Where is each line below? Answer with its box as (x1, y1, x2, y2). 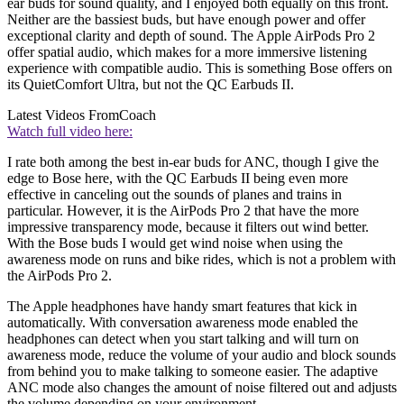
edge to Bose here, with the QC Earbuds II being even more (7, 170, 348, 186)
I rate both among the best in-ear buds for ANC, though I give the (7, 153, 379, 170)
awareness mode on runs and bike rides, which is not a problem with (7, 251, 396, 267)
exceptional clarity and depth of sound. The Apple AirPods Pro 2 (7, 27, 375, 43)
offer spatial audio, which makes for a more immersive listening (7, 43, 367, 60)
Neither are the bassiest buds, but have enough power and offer (7, 11, 365, 27)
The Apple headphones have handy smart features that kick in (7, 298, 357, 314)
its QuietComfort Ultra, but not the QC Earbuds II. (7, 76, 294, 92)
